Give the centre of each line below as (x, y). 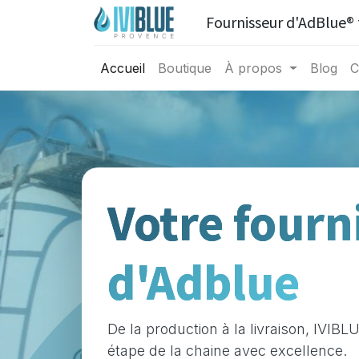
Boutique (185, 69)
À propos (253, 69)
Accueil (123, 69)
